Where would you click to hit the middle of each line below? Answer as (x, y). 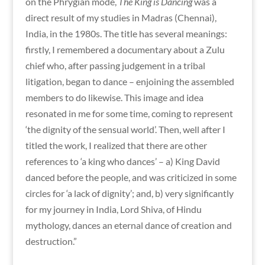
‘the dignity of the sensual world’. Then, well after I (125, 130)
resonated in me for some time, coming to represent (129, 114)
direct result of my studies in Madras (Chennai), (121, 18)
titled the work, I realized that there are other (116, 146)
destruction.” (51, 241)
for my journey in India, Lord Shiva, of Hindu (113, 209)
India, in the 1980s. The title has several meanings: (126, 34)
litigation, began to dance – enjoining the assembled (130, 82)
